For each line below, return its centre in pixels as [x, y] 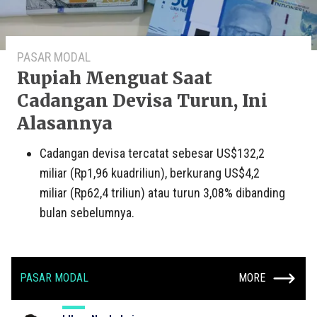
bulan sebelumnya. [87, 212]
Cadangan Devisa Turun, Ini [142, 100]
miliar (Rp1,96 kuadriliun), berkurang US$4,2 [150, 173]
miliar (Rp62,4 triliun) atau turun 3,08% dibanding [162, 192]
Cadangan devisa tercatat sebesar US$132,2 [152, 153]
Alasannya [65, 123]
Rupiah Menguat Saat [115, 78]
